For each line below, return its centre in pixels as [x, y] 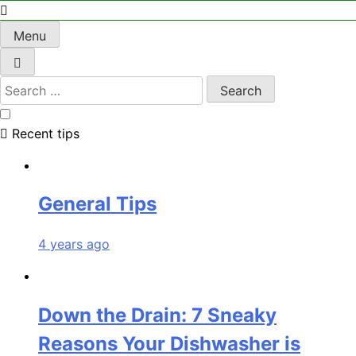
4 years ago [74, 244]
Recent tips [46, 133]
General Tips [97, 204]
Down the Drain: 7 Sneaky [157, 315]
